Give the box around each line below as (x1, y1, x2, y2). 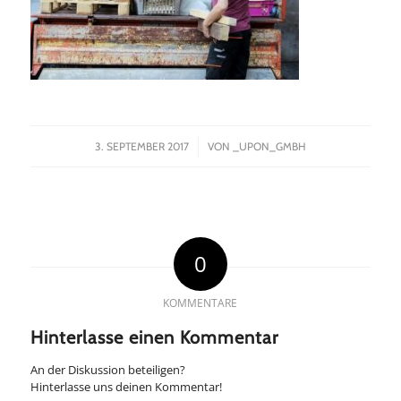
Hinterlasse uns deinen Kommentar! (30, 378, 222, 395)
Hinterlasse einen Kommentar (30, 326, 278, 348)
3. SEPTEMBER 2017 (94, 139, 189, 153)
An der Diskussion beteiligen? (30, 361, 185, 378)
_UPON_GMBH (232, 139, 306, 153)
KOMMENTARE (163, 294, 238, 311)
